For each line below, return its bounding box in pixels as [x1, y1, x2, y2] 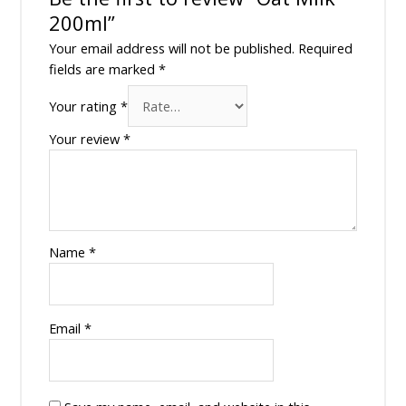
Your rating [48, 96, 121, 115]
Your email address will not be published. [48, 38, 295, 57]
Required [297, 38, 353, 57]
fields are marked [48, 59, 159, 78]
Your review [48, 129, 123, 148]
